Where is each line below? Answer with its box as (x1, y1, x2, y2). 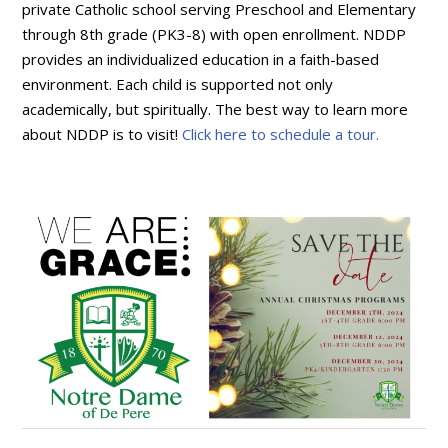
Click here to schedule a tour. (182, 124, 380, 145)
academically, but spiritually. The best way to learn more (22, 99, 409, 120)
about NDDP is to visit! (22, 124, 183, 145)
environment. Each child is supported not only (22, 74, 334, 95)
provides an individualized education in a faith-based (22, 49, 380, 70)
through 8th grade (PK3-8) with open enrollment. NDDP (22, 24, 407, 45)
